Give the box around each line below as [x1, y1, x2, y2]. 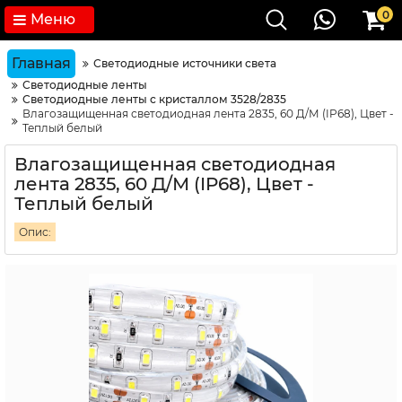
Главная [12, 55, 71, 72]
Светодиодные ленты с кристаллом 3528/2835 [22, 92, 286, 106]
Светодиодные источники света [93, 57, 276, 70]
